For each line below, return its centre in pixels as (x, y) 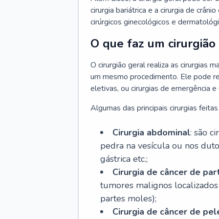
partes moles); (128, 198)
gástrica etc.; (124, 159)
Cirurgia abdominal (151, 132)
